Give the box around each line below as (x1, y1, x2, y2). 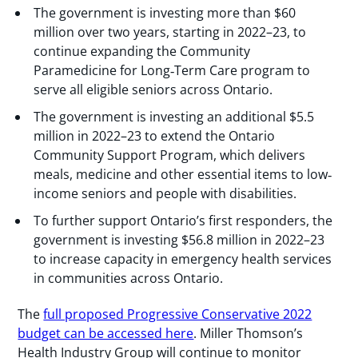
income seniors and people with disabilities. (34, 184, 297, 202)
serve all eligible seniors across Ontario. (34, 80, 273, 98)
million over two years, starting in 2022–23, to (34, 22, 307, 41)
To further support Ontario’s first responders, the (34, 211, 333, 229)
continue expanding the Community (34, 42, 251, 60)
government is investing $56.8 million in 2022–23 (34, 230, 325, 249)
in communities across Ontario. (34, 268, 224, 287)
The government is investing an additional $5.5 (34, 107, 315, 125)
